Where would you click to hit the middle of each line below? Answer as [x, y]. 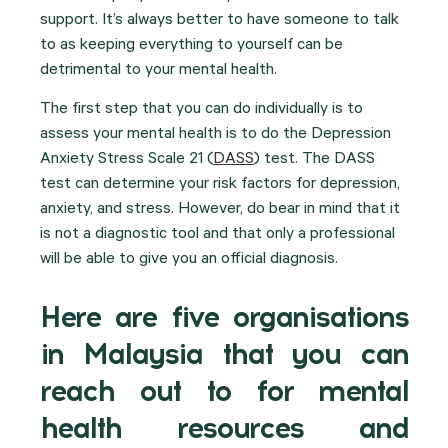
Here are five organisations [224, 316]
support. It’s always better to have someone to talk [219, 20]
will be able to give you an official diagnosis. [189, 260]
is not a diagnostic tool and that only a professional [217, 235]
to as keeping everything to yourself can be [191, 45]
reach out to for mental [224, 390]
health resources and [224, 427]
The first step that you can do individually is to [201, 110]
